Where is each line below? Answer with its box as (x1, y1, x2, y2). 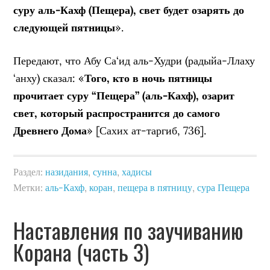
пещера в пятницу (118, 181, 193, 193)
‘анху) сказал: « (13, 71, 85, 85)
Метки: (13, 181, 46, 193)
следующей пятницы (13, 20, 116, 34)
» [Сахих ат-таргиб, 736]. (87, 123, 207, 137)
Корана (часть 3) (13, 235, 149, 268)
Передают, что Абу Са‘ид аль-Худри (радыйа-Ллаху (13, 53, 256, 67)
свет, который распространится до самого (13, 105, 221, 120)
